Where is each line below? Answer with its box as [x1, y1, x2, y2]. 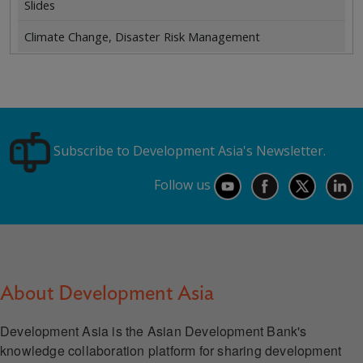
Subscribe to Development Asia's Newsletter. [50, 141, 326, 160]
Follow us [154, 175, 214, 194]
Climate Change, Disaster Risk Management [23, 28, 260, 45]
